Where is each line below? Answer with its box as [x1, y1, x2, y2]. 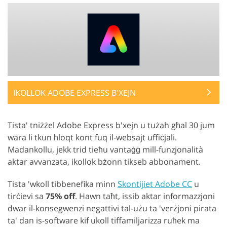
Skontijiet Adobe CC [118, 178, 192, 190]
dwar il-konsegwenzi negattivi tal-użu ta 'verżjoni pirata [8, 202, 216, 214]
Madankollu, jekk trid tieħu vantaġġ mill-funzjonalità [8, 143, 203, 155]
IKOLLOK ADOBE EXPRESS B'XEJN [13, 87, 136, 98]
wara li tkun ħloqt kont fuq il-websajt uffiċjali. [8, 131, 177, 143]
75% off [46, 190, 75, 202]
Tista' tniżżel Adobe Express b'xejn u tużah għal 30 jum [8, 119, 215, 131]
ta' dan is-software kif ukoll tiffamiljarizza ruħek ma [8, 214, 200, 226]
